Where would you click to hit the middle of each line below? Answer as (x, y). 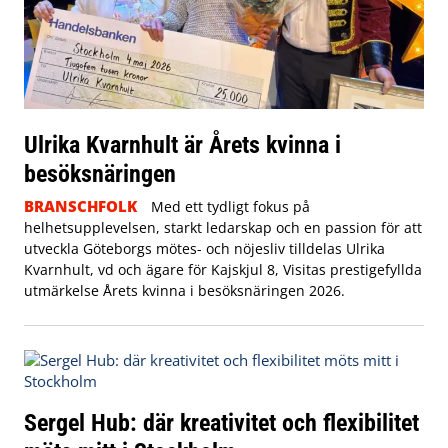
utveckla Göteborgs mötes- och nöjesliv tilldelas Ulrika (204, 248)
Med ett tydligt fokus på (230, 206)
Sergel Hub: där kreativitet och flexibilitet (221, 422)
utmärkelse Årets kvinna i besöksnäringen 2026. (184, 290)
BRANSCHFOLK (80, 205)
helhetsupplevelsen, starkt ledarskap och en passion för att (223, 227)
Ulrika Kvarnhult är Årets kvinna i (182, 144)
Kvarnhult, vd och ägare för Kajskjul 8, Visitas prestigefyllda (223, 269)
